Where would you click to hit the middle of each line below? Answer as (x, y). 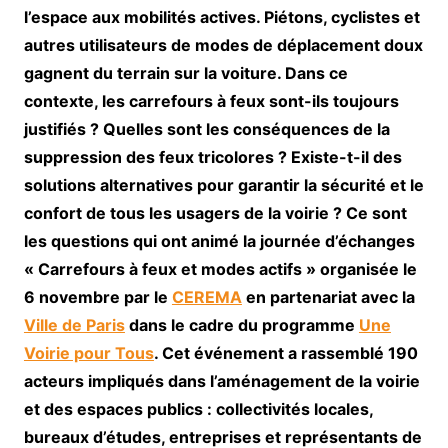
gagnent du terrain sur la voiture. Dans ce (185, 72)
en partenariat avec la (328, 296)
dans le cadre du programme (241, 324)
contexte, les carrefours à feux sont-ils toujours (211, 100)
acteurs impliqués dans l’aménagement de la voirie (221, 380)
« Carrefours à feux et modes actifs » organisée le (220, 268)
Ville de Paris (74, 324)
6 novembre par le (97, 296)
